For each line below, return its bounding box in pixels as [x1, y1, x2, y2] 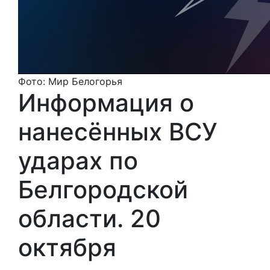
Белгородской [18, 174, 188, 204]
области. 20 [18, 203, 161, 233]
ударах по [18, 145, 138, 175]
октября [18, 232, 116, 262]
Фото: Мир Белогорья [18, 75, 122, 87]
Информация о [18, 87, 194, 118]
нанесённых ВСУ [18, 116, 218, 146]
